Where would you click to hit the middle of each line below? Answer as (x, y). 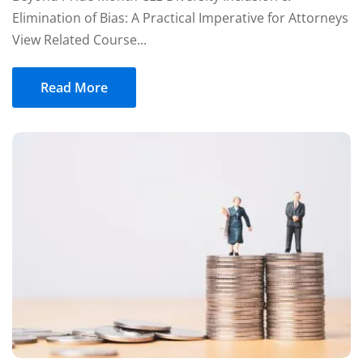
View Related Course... (79, 39)
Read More (74, 87)
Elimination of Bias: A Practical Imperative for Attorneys (180, 17)
